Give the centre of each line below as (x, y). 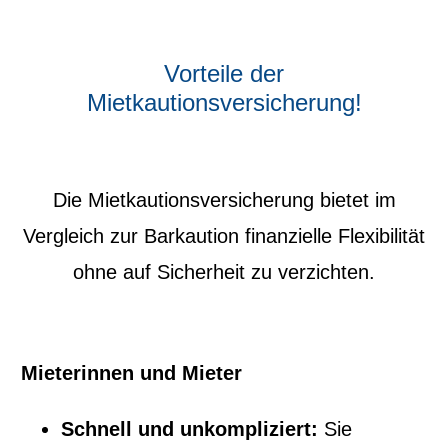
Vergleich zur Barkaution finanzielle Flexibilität (224, 235)
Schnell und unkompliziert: (190, 428)
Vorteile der (224, 74)
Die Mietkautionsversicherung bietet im (224, 199)
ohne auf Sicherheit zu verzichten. (224, 271)
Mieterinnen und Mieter (132, 372)
